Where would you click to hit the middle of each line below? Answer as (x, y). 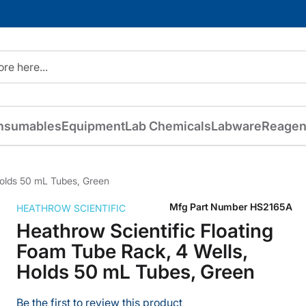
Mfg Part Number (208, 206)
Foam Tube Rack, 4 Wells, (132, 251)
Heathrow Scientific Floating (145, 231)
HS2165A (271, 206)
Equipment (93, 126)
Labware (236, 126)
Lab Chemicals (168, 126)
